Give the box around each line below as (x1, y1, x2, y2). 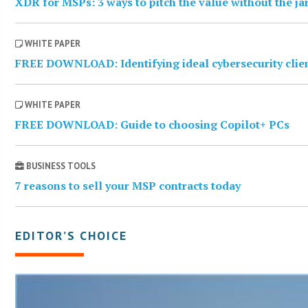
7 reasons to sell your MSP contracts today (15, 178, 241, 194)
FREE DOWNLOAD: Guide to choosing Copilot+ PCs (15, 117, 290, 133)
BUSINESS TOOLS (24, 160, 96, 173)
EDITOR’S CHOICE (15, 228, 128, 244)
